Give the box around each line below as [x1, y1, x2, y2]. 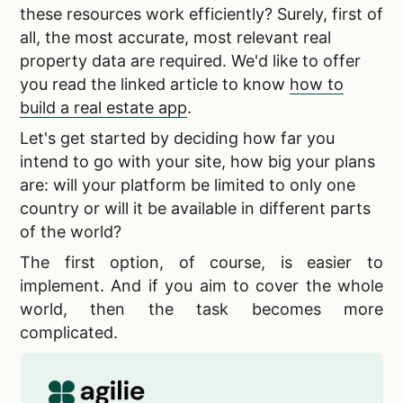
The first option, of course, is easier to [20, 253, 383, 273]
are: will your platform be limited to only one [20, 175, 355, 195]
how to [290, 75, 344, 94]
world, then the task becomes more [20, 300, 383, 319]
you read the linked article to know [20, 75, 290, 94]
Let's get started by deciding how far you [20, 129, 335, 148]
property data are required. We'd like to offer [20, 51, 361, 71]
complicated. [20, 323, 118, 343]
